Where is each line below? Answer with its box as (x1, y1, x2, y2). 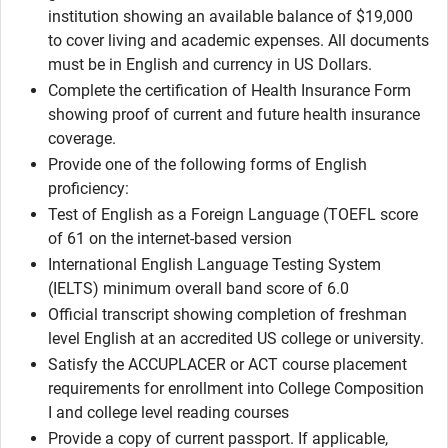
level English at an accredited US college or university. (48, 329, 424, 348)
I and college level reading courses (48, 403, 289, 422)
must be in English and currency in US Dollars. (48, 55, 372, 74)
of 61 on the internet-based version (48, 229, 292, 248)
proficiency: (48, 179, 129, 198)
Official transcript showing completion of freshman (48, 305, 407, 324)
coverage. (48, 129, 116, 148)
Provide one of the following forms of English (48, 155, 367, 174)
